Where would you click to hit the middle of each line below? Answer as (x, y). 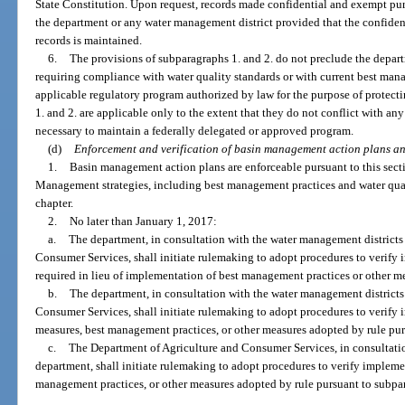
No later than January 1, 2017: (143, 221)
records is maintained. (89, 40)
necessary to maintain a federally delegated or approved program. (195, 130)
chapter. (55, 202)
